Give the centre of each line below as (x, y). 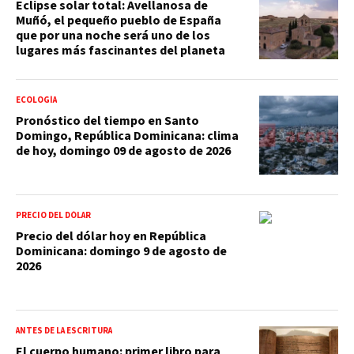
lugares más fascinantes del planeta (121, 50)
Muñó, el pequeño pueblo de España (119, 20)
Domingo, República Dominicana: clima (127, 136)
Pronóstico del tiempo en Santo (107, 121)
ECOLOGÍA (36, 100)
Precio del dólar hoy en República (111, 236)
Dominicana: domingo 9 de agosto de (121, 251)
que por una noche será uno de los (113, 35)
